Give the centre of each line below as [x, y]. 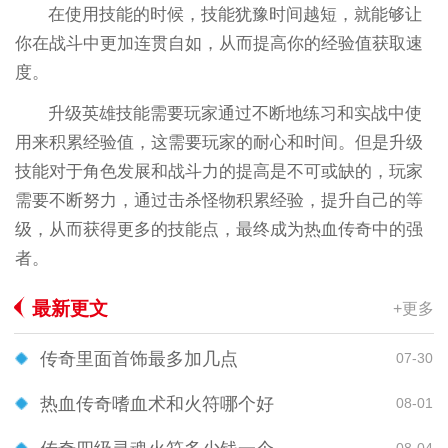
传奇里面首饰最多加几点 [139, 358]
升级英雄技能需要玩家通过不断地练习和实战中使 [235, 113]
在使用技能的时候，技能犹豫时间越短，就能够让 [235, 14]
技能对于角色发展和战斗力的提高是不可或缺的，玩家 [218, 171]
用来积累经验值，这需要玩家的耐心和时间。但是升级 [218, 142]
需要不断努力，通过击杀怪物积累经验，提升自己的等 [218, 200]
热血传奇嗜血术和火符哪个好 [157, 403]
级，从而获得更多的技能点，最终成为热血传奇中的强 [218, 229]
